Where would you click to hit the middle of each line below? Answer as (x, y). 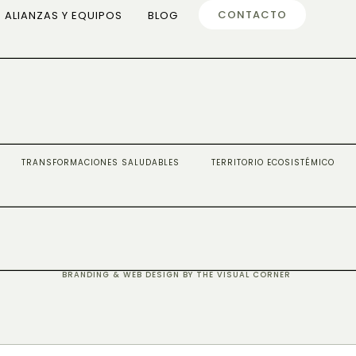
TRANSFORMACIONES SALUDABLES (101, 162)
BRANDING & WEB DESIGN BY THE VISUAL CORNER (176, 274)
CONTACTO (252, 15)
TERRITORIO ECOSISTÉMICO (273, 162)
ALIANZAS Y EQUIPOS (64, 15)
